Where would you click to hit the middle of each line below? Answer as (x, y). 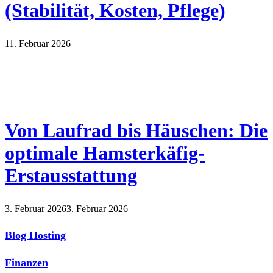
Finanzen (27, 262)
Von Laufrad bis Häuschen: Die (136, 131)
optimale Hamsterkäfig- (105, 153)
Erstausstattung (71, 176)
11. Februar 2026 (38, 43)
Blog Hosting (35, 235)
